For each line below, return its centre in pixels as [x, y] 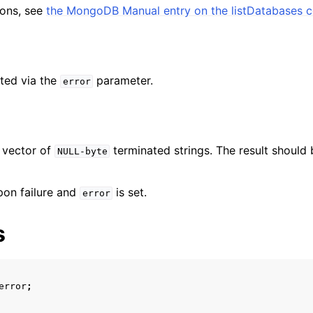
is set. [130, 192]
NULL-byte [82, 151]
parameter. [123, 80]
